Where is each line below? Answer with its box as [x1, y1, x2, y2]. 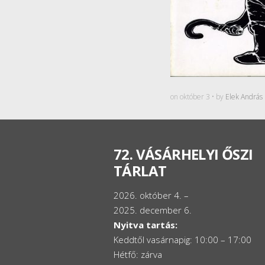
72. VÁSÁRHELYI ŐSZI [114, 144, 253, 164]
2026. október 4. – [114, 189, 189, 201]
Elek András [225, 92, 263, 102]
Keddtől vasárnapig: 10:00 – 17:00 [114, 234, 251, 245]
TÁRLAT [114, 161, 167, 180]
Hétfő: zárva [114, 248, 162, 260]
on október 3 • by [170, 92, 225, 102]
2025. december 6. [114, 204, 192, 216]
